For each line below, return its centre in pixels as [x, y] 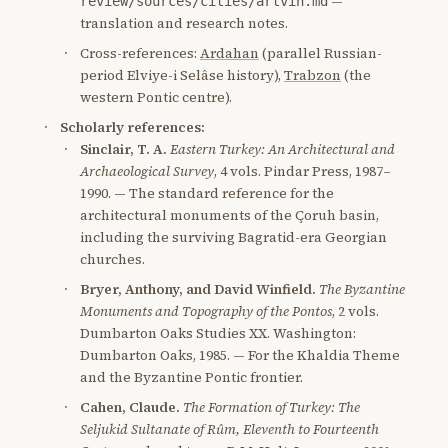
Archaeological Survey [147, 171]
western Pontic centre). [156, 97]
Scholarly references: [132, 127]
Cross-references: [140, 53]
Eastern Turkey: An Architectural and [282, 149]
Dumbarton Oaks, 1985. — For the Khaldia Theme [240, 355]
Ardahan [229, 53]
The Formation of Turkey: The [271, 407]
